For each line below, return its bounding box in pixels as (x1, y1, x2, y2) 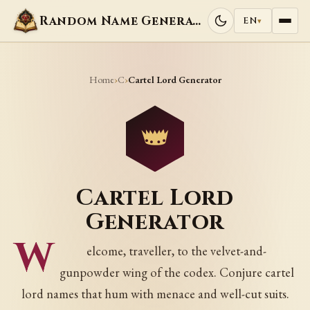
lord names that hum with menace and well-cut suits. (21, 286, 289, 302)
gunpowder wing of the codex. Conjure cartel (59, 264, 294, 281)
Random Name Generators (192, 12, 201, 29)
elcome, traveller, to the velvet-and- (86, 243, 267, 259)
